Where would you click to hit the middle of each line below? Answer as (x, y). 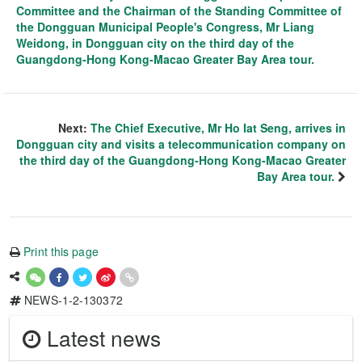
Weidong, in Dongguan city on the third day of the (155, 42)
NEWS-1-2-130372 (72, 299)
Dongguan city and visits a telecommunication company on (181, 143)
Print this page (61, 251)
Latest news (101, 337)
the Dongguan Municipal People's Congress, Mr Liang (165, 26)
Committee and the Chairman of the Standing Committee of (179, 10)
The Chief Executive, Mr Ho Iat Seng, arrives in (218, 127)
